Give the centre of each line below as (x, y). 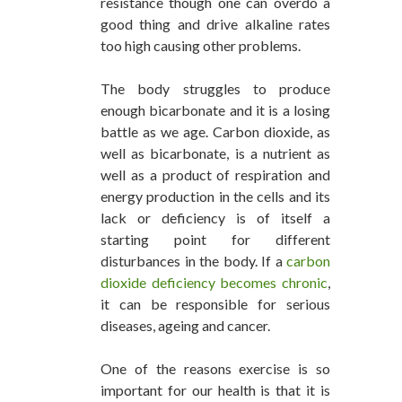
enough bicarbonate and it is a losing (215, 110)
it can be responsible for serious (215, 304)
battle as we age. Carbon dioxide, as (215, 132)
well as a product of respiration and (215, 175)
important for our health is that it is (215, 390)
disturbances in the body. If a (193, 261)
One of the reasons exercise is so (215, 369)
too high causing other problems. (201, 46)
